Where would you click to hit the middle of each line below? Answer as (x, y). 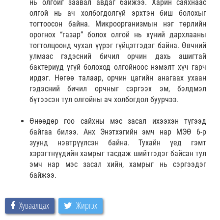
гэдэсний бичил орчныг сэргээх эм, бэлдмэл (118, 88)
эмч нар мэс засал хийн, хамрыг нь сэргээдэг (118, 164)
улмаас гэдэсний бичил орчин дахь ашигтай (118, 56)
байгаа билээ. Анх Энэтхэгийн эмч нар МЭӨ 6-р (118, 132)
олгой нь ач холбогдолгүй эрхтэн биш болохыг (118, 13)
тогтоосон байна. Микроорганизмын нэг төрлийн (118, 24)
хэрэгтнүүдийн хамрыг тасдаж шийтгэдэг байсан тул (118, 153)
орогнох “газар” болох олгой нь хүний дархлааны (118, 34)
